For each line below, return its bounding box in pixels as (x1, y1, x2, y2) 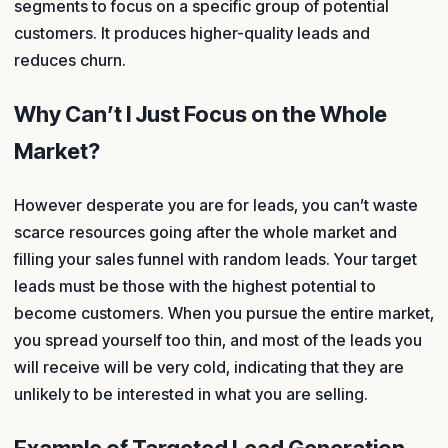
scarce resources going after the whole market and (14, 222, 397, 243)
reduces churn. (14, 50, 126, 71)
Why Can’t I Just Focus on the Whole (14, 101, 387, 128)
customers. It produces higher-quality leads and (14, 23, 370, 44)
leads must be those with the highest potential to (14, 276, 376, 297)
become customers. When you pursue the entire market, (14, 303, 434, 324)
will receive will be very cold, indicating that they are (14, 357, 404, 378)
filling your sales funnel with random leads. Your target (14, 249, 417, 270)
